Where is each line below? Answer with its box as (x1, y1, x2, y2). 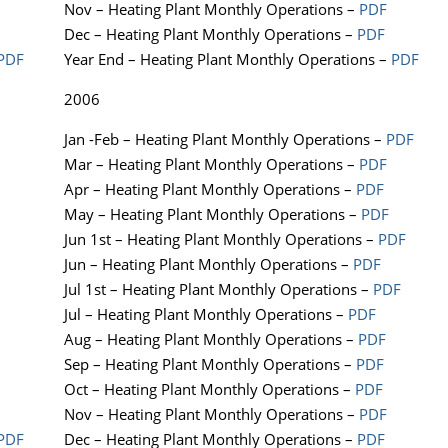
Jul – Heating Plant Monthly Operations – (64, 304, 348, 325)
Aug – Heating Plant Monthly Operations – (64, 329, 358, 350)
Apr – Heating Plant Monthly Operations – (64, 179, 356, 200)
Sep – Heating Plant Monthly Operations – (64, 354, 356, 375)
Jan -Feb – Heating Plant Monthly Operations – (64, 129, 386, 150)
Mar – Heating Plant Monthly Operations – (64, 154, 359, 175)
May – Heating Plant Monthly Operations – (64, 204, 361, 225)
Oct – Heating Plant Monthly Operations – (64, 379, 355, 400)
